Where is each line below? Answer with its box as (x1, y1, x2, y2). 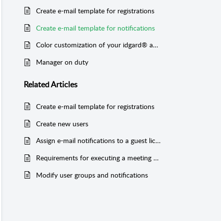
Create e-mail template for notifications (36, 23, 155, 33)
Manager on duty (36, 57, 88, 67)
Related (24, 78, 51, 90)
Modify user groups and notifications (36, 170, 148, 180)
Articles (51, 78, 77, 90)
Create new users (36, 118, 88, 128)
